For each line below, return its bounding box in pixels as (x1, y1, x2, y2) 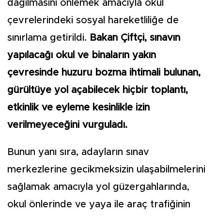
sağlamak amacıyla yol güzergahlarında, (7, 182, 189, 192)
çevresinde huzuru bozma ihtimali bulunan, (7, 68, 201, 77)
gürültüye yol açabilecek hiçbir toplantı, (7, 85, 188, 95)
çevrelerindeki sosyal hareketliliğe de (7, 15, 179, 25)
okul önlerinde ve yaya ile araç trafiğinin (7, 200, 190, 209)
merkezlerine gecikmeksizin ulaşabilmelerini (7, 165, 205, 174)
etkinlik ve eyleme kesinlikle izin (7, 103, 150, 112)
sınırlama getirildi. (7, 33, 90, 43)
